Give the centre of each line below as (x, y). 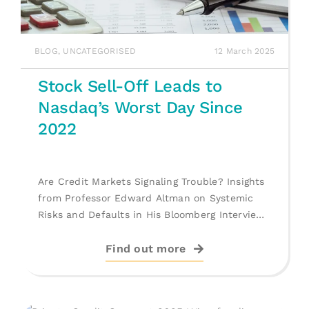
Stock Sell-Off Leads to (130, 86)
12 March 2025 (245, 51)
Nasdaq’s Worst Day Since (140, 108)
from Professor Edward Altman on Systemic (146, 198)
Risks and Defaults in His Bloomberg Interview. (152, 215)
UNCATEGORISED (100, 51)
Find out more (146, 249)
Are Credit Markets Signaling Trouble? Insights (151, 181)
